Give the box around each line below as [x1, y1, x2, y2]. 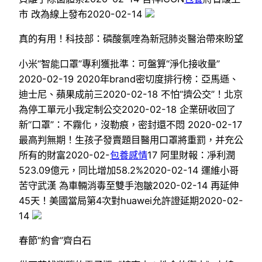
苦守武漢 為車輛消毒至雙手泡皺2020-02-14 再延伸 [19, 179, 239, 191]
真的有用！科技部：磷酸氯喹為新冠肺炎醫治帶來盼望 [19, 33, 243, 45]
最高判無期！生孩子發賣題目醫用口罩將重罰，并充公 [19, 133, 243, 146]
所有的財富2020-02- [19, 149, 110, 161]
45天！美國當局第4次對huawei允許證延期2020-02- [19, 194, 243, 206]
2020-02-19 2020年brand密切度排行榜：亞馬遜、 [19, 73, 239, 85]
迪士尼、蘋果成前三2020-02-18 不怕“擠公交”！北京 [19, 88, 243, 100]
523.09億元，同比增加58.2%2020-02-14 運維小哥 [19, 164, 239, 176]
